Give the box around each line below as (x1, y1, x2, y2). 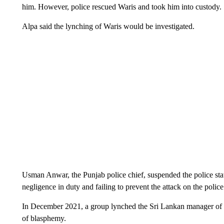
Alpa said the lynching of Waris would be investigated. (21, 22, 194, 30)
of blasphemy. (21, 214, 66, 222)
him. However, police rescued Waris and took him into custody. (21, 2, 221, 11)
